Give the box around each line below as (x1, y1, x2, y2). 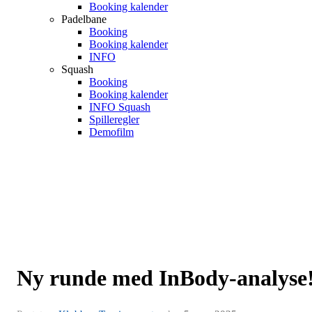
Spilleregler (89, 114, 139, 125)
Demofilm (89, 126, 134, 138)
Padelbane (61, 13, 107, 25)
